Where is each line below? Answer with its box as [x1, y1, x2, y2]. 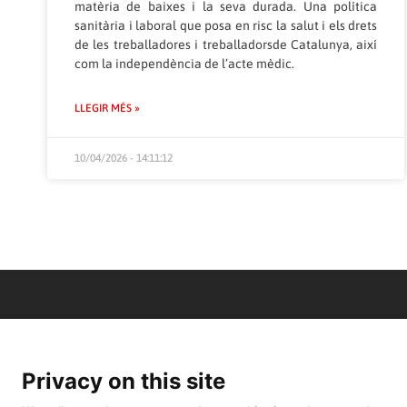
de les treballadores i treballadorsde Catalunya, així [74, 36, 378, 52]
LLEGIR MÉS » [74, 101, 140, 114]
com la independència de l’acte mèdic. [74, 55, 294, 71]
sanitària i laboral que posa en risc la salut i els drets [74, 17, 378, 33]
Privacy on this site [22, 368, 225, 394]
